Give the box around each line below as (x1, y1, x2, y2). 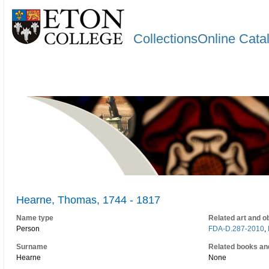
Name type (16, 214, 53, 223)
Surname (16, 243, 47, 251)
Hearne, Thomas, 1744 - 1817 (16, 194, 160, 207)
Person (16, 225, 40, 234)
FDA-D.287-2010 (208, 225, 264, 234)
